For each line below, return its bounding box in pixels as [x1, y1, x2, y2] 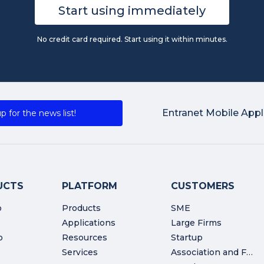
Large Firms [170, 217, 222, 229]
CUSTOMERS [170, 180, 235, 192]
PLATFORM [62, 180, 118, 192]
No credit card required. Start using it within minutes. [37, 35, 227, 44]
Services [62, 247, 98, 258]
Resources [62, 232, 108, 243]
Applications [62, 217, 116, 229]
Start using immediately [58, 4, 206, 18]
